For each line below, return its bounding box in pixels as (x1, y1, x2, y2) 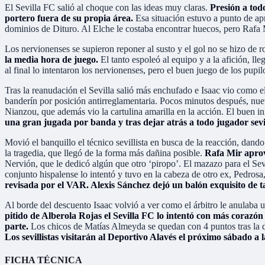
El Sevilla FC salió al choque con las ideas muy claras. (5, 2, 210, 12)
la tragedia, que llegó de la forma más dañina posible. (5, 147, 205, 158)
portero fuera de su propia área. (5, 12, 135, 23)
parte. (5, 221, 31, 231)
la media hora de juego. (5, 54, 98, 64)
